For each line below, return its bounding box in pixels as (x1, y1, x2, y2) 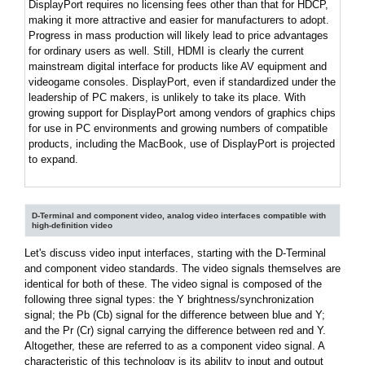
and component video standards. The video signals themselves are (24, 262, 341, 275)
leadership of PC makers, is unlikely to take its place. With (29, 91, 306, 104)
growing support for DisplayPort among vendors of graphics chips (29, 107, 336, 120)
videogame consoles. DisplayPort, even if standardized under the (29, 76, 336, 89)
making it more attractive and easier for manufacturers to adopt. (29, 14, 329, 27)
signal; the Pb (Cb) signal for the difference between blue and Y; (24, 309, 325, 322)
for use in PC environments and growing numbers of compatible (29, 122, 328, 135)
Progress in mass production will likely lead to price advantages (29, 29, 328, 42)
